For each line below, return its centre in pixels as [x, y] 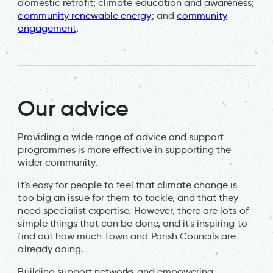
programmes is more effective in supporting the [125, 150]
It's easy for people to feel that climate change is [128, 185]
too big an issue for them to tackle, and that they [128, 198]
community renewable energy [85, 16]
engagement [47, 29]
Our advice [73, 108]
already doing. [51, 249]
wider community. [58, 163]
